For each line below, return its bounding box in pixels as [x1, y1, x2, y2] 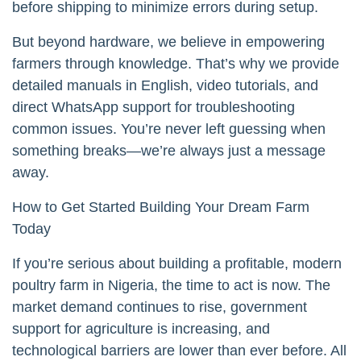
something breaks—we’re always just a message [12, 142, 326, 159]
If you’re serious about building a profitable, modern [12, 255, 342, 272]
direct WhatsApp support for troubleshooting [12, 98, 295, 115]
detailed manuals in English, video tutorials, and [12, 77, 318, 93]
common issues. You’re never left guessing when [12, 120, 326, 137]
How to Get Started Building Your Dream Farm [12, 198, 309, 215]
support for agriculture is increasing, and [12, 320, 270, 337]
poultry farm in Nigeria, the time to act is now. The [12, 276, 330, 293]
